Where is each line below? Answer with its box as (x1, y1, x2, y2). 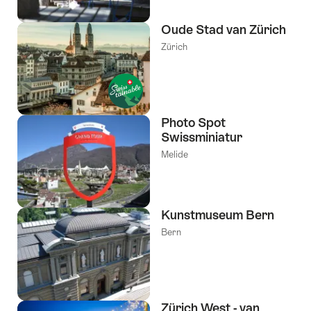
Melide (161, 149, 188, 160)
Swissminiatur (161, 129, 242, 144)
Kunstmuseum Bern (161, 208, 274, 223)
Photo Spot (161, 115, 226, 130)
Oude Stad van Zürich (161, 22, 286, 37)
